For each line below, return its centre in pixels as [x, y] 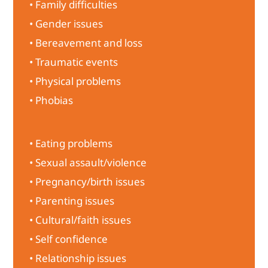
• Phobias [51, 100]
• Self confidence [69, 239]
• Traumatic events [74, 62]
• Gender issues [66, 23]
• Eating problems [71, 143]
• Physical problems [75, 81]
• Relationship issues [78, 258]
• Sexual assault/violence [88, 162]
